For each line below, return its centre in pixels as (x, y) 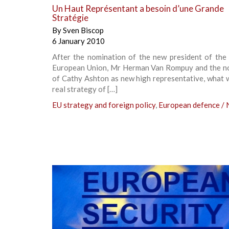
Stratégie (70, 17)
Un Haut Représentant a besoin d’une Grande (138, 8)
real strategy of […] (85, 89)
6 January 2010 (78, 41)
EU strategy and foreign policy (104, 105)
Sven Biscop (83, 30)
